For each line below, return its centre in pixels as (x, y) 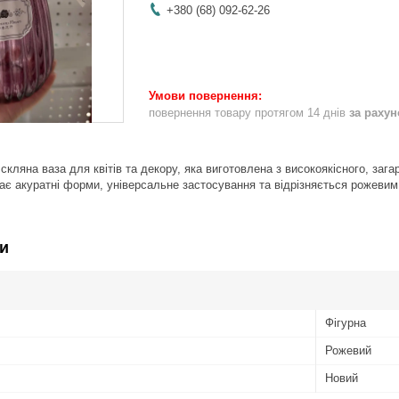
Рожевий (348, 350)
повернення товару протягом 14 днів (249, 112)
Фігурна (346, 322)
